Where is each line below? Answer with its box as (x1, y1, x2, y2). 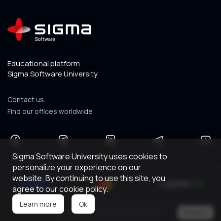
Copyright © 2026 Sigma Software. (54, 204, 167, 214)
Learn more (20, 199, 57, 209)
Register (184, 208, 208, 217)
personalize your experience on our (12, 162, 141, 173)
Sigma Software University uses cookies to (12, 151, 167, 162)
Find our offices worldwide (7, 106, 93, 116)
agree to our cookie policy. (12, 184, 108, 194)
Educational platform (7, 58, 80, 69)
